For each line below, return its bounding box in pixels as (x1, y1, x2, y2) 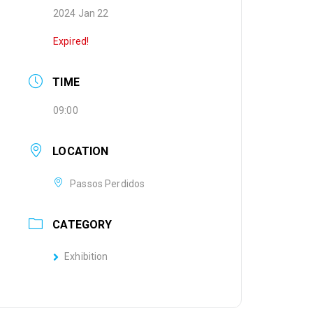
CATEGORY (52, 217, 112, 231)
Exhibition (64, 250, 108, 262)
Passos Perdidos (70, 177, 145, 189)
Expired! (53, 35, 89, 47)
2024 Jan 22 (53, 8, 109, 20)
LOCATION (52, 145, 109, 159)
